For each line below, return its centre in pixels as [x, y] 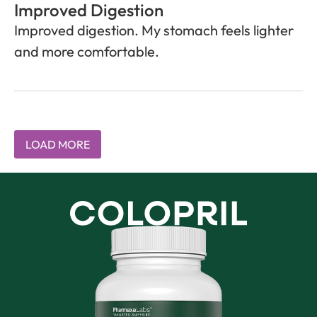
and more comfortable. [87, 51]
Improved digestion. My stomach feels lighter [154, 30]
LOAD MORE [58, 144]
